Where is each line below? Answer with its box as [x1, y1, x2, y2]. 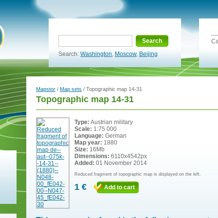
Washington [80, 51, 112, 57]
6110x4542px [109, 153, 147, 160]
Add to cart [104, 184, 135, 191]
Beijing [139, 51, 158, 57]
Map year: [74, 139, 102, 146]
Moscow [115, 51, 136, 57]
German [104, 132, 127, 139]
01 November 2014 [94, 160, 147, 166]
